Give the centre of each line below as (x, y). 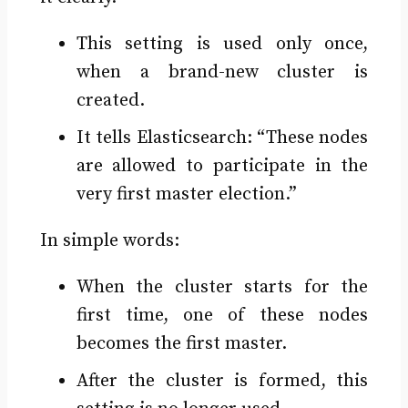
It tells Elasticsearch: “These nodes (222, 138)
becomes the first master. (181, 344)
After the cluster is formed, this (222, 382)
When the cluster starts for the (222, 288)
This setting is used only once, (222, 45)
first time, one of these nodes (222, 316)
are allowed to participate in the (222, 167)
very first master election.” (186, 195)
